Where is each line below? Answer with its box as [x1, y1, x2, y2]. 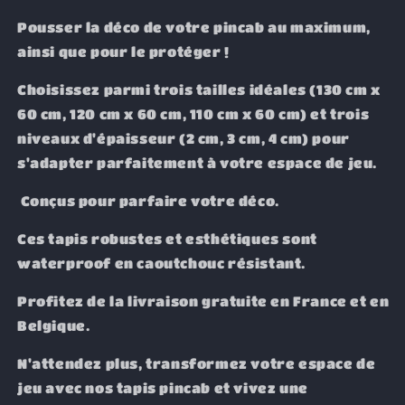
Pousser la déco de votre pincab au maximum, [17, 18, 371, 35]
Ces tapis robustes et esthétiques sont [17, 230, 317, 247]
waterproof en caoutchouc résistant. [17, 254, 306, 271]
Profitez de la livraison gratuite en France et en [17, 292, 390, 309]
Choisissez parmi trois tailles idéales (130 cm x [17, 80, 381, 98]
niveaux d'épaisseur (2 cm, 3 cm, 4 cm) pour [17, 129, 350, 146]
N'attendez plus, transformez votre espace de [17, 354, 376, 372]
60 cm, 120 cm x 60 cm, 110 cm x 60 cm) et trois [17, 105, 370, 122]
